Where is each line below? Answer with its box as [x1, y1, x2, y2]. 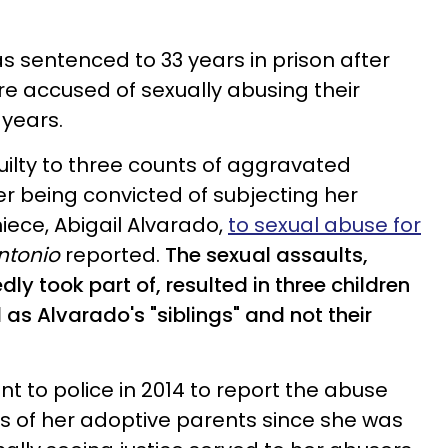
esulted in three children [173, 271, 410, 299]
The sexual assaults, [165, 241, 368, 269]
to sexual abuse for [228, 211, 421, 239]
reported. [65, 241, 165, 269]
